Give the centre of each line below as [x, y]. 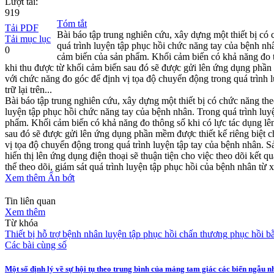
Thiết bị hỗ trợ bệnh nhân [54, 234]
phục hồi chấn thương [184, 234]
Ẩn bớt [61, 177]
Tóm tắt [72, 23]
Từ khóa [21, 223]
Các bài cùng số [36, 245]
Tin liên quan [30, 201]
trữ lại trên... [28, 89]
